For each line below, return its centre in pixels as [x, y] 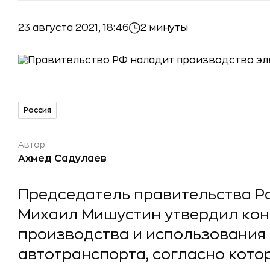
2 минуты [164, 28]
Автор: [33, 145]
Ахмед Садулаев [62, 159]
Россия [37, 110]
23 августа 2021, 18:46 [74, 27]
